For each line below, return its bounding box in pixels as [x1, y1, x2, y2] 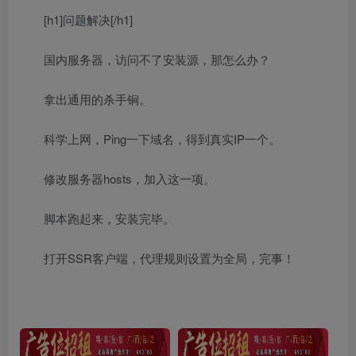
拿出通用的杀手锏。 [44, 91, 151, 108]
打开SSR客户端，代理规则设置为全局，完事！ [44, 250, 295, 267]
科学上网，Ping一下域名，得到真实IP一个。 [44, 130, 281, 148]
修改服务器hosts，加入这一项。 [44, 170, 215, 188]
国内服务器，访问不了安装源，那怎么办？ [44, 51, 270, 68]
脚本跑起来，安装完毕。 [44, 210, 175, 227]
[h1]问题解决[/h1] [44, 11, 133, 29]
